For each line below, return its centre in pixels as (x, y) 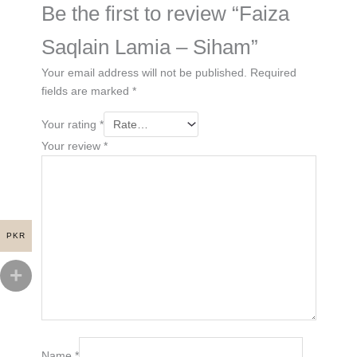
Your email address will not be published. (144, 73)
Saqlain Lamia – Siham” (149, 47)
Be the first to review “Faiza (165, 14)
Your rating (70, 125)
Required (273, 73)
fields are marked (86, 91)
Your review (72, 146)
